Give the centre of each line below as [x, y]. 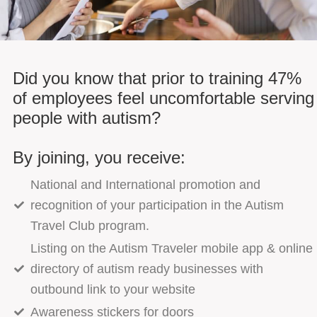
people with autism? [87, 117]
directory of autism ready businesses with [146, 269]
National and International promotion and [145, 184]
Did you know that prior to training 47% [157, 78]
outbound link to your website [113, 289]
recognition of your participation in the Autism [157, 205]
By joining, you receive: [99, 157]
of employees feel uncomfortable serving [163, 98]
